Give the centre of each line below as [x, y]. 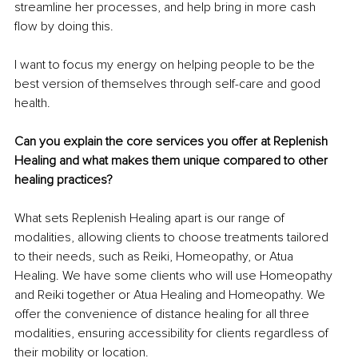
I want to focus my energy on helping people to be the [166, 65]
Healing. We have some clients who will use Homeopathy [175, 276]
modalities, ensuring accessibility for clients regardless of [173, 334]
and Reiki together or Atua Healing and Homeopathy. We [171, 295]
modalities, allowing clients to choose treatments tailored [173, 238]
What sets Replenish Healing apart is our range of [151, 219]
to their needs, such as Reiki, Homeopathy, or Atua [155, 257]
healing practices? [64, 180]
